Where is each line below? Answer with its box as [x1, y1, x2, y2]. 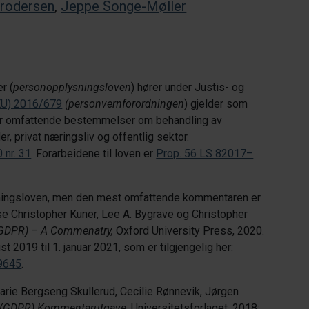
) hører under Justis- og [131, 81, 245, 94]
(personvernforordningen [65, 97, 185, 110]
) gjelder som [184, 97, 248, 110]
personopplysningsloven [13, 81, 132, 94]
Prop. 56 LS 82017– [156, 147, 254, 160]
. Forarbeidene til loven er [31, 147, 157, 160]
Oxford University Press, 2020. [113, 224, 265, 237]
